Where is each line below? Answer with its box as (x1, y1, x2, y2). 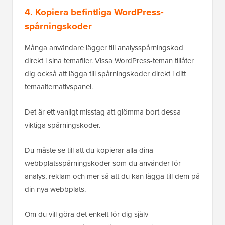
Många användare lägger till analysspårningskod (25, 42, 183, 53)
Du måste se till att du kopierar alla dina (25, 144, 153, 156)
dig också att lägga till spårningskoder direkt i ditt (25, 68, 186, 79)
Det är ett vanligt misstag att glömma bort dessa (25, 106, 181, 118)
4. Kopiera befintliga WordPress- (25, 4, 164, 19)
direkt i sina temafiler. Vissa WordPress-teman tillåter (25, 55, 194, 66)
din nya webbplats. (25, 183, 88, 195)
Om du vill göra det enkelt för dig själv (25, 208, 148, 220)
